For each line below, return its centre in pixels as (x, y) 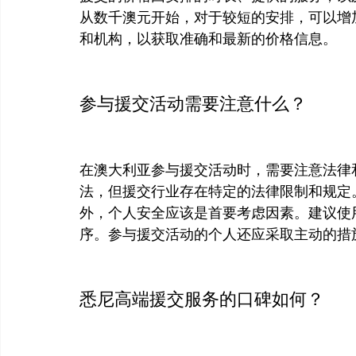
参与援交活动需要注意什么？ (193, 104)
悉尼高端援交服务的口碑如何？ (202, 300)
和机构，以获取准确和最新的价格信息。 (208, 39)
